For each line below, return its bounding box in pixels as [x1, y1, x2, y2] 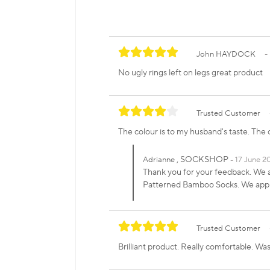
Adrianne [143, 155, 175, 165]
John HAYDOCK [196, 49, 256, 60]
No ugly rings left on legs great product [118, 67, 263, 79]
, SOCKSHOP [175, 154, 230, 166]
